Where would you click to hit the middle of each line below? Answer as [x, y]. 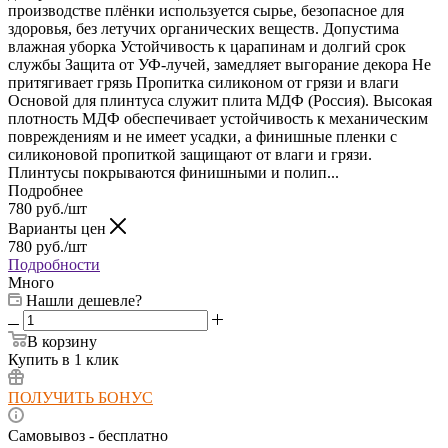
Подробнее [45, 190]
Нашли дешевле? [84, 300]
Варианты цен [59, 228]
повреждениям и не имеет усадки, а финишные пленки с [202, 136]
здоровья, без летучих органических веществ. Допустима [203, 28]
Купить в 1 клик [63, 359]
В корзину [62, 341]
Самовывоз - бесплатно [88, 435]
